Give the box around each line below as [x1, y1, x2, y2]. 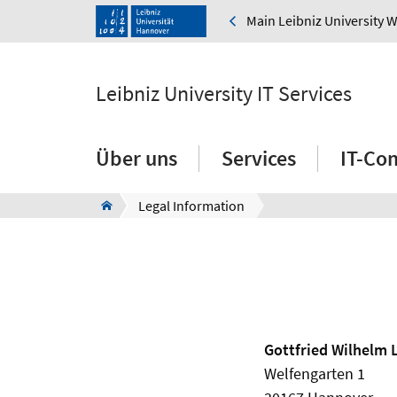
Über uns [96, 144, 177, 173]
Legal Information [138, 197, 245, 215]
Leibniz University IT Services [96, 80, 352, 108]
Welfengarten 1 [264, 363, 365, 385]
